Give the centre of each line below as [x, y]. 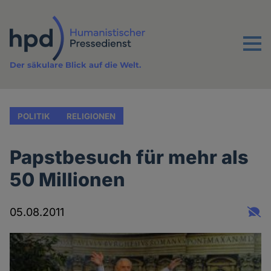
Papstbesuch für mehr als [129, 157]
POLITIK [34, 116]
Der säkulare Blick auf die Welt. [76, 65]
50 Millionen [68, 180]
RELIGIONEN [91, 116]
